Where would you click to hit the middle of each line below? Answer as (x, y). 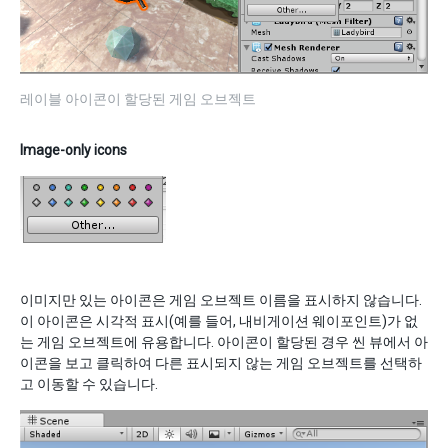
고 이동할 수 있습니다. (89, 384)
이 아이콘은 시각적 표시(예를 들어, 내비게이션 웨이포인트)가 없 (219, 321)
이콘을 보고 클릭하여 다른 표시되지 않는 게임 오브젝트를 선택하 (221, 363)
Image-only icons (73, 150)
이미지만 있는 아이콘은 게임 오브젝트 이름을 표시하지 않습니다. (221, 300)
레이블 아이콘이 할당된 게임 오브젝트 (138, 99)
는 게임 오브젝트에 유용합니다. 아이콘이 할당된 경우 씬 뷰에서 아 (224, 342)
